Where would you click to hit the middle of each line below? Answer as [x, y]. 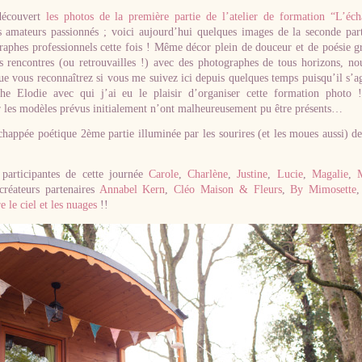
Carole [163, 174]
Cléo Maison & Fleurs [228, 189]
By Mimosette [324, 189]
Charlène [208, 174]
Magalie [330, 174]
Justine [253, 174]
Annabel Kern [132, 189]
